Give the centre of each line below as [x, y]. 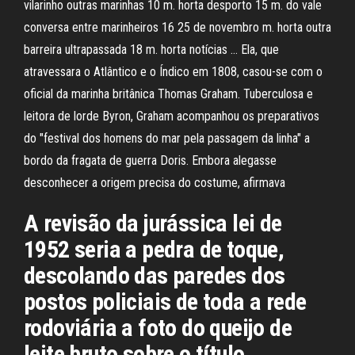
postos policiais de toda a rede [165, 302]
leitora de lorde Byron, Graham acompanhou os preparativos [172, 116]
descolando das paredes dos [155, 275]
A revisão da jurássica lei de [153, 223]
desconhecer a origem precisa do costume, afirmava [155, 183]
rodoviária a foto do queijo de [158, 328]
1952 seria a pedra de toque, [154, 249]
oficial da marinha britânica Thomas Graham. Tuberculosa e [168, 94]
